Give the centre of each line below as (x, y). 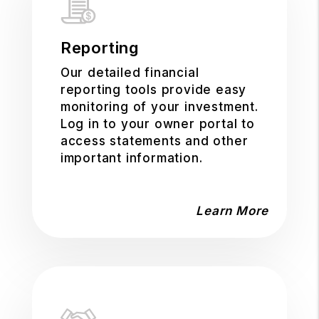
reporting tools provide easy (153, 90)
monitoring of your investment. (159, 107)
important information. (131, 158)
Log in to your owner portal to (157, 124)
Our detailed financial (130, 73)
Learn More (232, 211)
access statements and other (154, 141)
